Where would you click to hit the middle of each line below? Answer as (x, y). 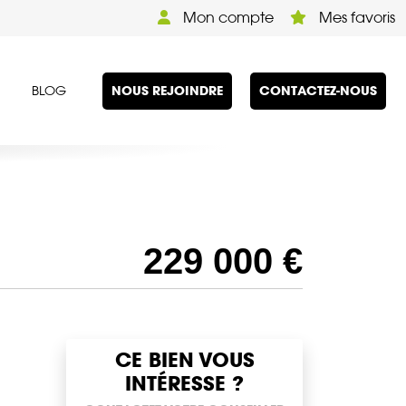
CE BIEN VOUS (184, 360)
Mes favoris (355, 18)
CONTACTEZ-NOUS (318, 90)
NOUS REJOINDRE (167, 90)
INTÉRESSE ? (184, 384)
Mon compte (227, 18)
